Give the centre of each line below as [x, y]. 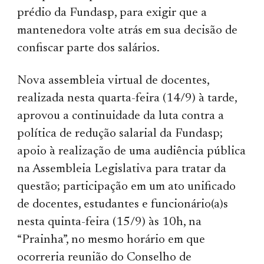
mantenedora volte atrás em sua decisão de [128, 31]
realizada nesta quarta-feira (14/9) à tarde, [127, 98]
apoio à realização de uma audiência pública [132, 151]
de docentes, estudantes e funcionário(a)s [123, 204]
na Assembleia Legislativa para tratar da [122, 169]
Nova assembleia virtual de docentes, [113, 81]
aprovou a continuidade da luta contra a [121, 116]
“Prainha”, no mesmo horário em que [111, 240]
